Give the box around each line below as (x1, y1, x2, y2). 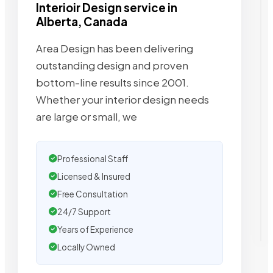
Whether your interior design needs (36, 93, 209, 107)
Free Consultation (57, 189, 128, 200)
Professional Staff (57, 154, 128, 165)
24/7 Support (57, 207, 111, 218)
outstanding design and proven (36, 59, 188, 73)
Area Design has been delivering (36, 42, 193, 55)
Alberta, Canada (36, 15, 127, 29)
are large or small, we (36, 110, 137, 124)
